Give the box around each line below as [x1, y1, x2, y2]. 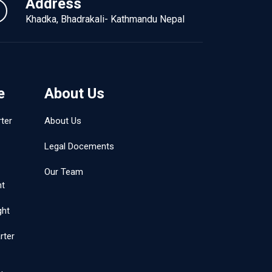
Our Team [44, 166, 83, 177]
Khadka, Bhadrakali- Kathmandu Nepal [25, 13, 185, 25]
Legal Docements [44, 141, 114, 152]
